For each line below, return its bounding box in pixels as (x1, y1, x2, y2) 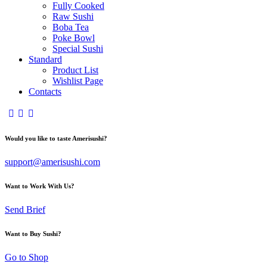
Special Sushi (52, 44, 103, 54)
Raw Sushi (52, 11, 94, 22)
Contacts (29, 86, 61, 97)
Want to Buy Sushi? (5, 230, 61, 238)
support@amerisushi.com (5, 157, 100, 167)
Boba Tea (52, 22, 89, 33)
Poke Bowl (52, 33, 95, 44)
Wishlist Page (52, 76, 103, 86)
